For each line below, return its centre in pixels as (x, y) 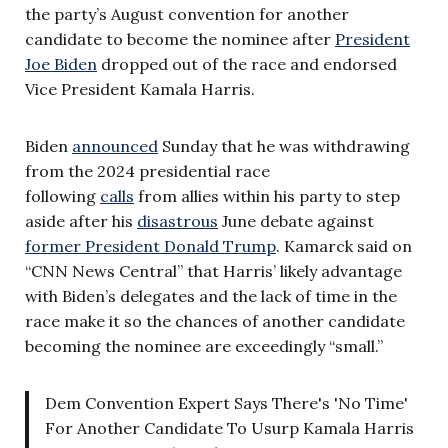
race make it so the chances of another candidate (215, 320)
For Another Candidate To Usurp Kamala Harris (229, 427)
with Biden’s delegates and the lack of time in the (211, 295)
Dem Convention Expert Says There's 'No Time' (226, 402)
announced (115, 145)
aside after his (81, 220)
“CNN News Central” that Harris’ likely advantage (213, 270)
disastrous (177, 220)
